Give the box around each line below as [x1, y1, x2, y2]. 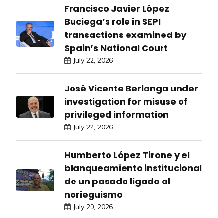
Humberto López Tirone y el [64, 148, 190, 161]
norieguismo [64, 188, 123, 200]
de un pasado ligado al [64, 175, 170, 187]
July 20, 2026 [73, 202, 113, 211]
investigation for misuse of [64, 95, 188, 108]
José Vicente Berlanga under [64, 82, 198, 94]
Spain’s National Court [64, 41, 168, 54]
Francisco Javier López [64, 2, 169, 15]
